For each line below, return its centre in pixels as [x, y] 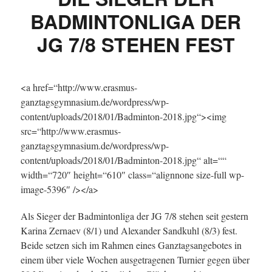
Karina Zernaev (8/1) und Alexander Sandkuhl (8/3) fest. [129, 230]
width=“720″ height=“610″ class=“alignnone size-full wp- [132, 175]
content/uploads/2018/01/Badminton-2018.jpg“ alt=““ [123, 160]
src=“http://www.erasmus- [70, 131]
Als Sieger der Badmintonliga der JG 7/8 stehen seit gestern [134, 216]
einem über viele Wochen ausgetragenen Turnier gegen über [135, 260]
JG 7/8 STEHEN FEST [136, 44]
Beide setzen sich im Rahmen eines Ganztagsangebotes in [131, 245]
